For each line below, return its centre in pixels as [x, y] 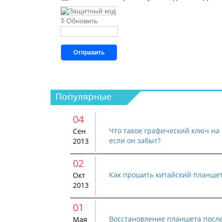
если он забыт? [135, 141]
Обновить [82, 21]
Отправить [89, 52]
